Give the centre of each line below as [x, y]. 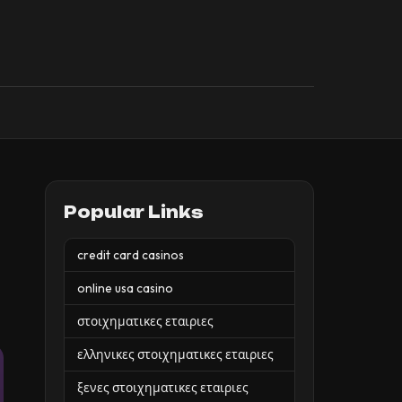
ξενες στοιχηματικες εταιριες [163, 388]
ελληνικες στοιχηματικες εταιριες [175, 354]
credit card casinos [131, 255]
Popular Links [134, 212]
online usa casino [125, 288]
